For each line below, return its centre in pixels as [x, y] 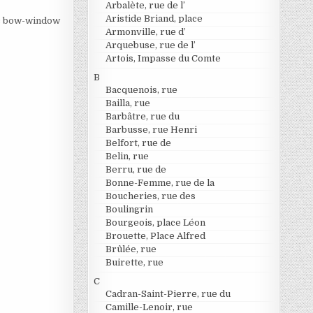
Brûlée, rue [131, 249]
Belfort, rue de [138, 143]
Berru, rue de [136, 169]
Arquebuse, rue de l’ [150, 45]
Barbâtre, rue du [142, 116]
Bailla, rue [128, 103]
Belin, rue [127, 156]
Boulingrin [129, 209]
